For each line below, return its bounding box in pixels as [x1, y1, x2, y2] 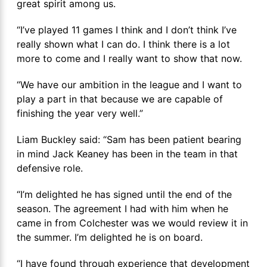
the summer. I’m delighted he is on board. [17, 231, 203, 244]
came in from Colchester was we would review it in [17, 217, 248, 229]
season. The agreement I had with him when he [17, 203, 228, 215]
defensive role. [17, 162, 83, 175]
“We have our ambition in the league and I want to [17, 79, 242, 91]
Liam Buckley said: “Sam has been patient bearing [17, 133, 241, 146]
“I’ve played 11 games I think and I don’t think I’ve [17, 24, 237, 36]
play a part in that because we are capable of [17, 93, 223, 105]
